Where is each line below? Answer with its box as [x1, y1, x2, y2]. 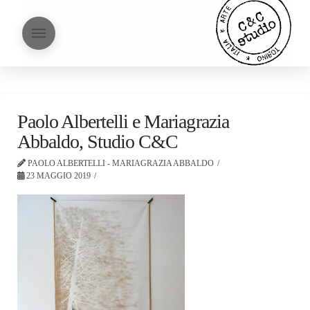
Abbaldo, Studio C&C [17, 131, 179, 152]
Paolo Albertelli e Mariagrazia [17, 111, 229, 132]
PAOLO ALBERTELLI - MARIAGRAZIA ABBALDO [26, 158, 214, 168]
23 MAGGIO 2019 [24, 171, 91, 181]
